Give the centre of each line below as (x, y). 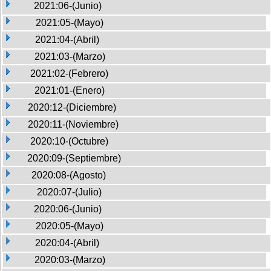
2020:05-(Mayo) (70, 226)
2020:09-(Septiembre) (74, 158)
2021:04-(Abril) (67, 39)
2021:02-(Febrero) (69, 73)
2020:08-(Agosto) (69, 175)
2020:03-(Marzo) (70, 260)
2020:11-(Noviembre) (73, 124)
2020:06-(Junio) (68, 209)
